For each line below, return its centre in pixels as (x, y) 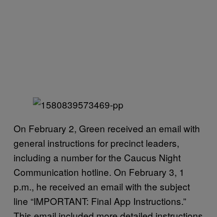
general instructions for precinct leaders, (96, 143)
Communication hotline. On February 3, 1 (99, 172)
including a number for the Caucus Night (97, 157)
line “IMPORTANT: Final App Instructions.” (100, 201)
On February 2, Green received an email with (107, 128)
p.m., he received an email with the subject (102, 186)
